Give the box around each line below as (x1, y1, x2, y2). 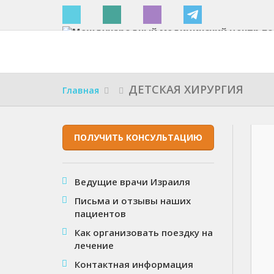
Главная (62, 84, 99, 96)
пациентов (75, 207, 126, 220)
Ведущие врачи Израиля (75, 176, 190, 188)
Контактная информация (75, 258, 193, 270)
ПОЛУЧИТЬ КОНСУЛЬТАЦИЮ (73, 131, 202, 143)
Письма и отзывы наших (75, 194, 191, 207)
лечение (75, 239, 114, 251)
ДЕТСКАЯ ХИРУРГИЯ (128, 82, 243, 97)
